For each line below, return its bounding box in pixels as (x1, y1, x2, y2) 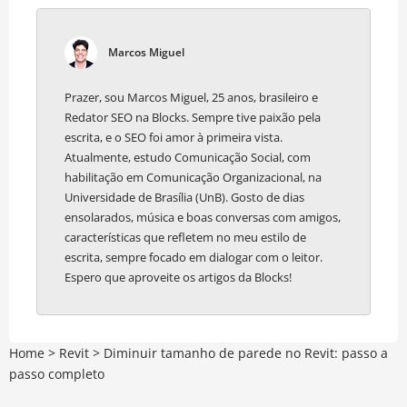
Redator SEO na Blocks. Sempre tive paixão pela (65, 109, 321, 126)
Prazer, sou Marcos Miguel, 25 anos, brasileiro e (65, 89, 318, 106)
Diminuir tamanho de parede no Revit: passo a (104, 344, 388, 362)
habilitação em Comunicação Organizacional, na (65, 169, 322, 186)
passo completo (9, 365, 104, 383)
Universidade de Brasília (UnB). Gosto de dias (65, 189, 304, 206)
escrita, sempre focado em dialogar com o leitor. (65, 249, 323, 266)
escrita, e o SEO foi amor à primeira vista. (65, 129, 283, 146)
